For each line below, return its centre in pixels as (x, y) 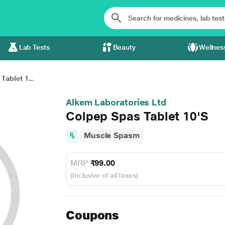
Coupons (92, 215)
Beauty (124, 47)
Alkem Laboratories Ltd (116, 102)
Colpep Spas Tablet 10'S (137, 116)
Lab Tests (34, 47)
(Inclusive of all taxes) (104, 175)
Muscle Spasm (111, 135)
